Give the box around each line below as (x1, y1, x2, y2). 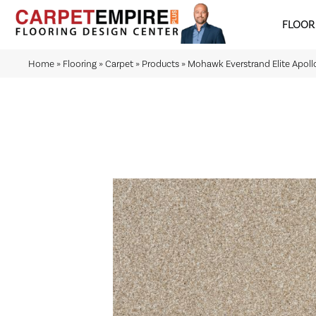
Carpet (105, 58, 133, 69)
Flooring (63, 58, 97, 69)
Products (142, 58, 179, 69)
